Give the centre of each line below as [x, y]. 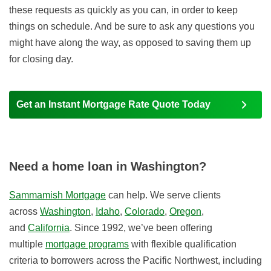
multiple [27, 244]
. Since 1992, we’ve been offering [141, 228]
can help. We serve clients [163, 195]
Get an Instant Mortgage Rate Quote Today [114, 105]
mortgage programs [87, 244]
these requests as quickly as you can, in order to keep [123, 10]
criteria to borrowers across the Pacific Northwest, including [135, 261]
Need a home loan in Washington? [108, 167]
